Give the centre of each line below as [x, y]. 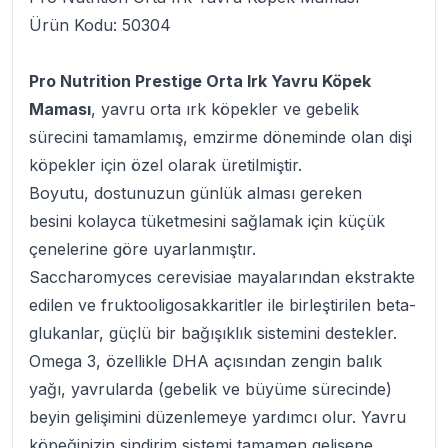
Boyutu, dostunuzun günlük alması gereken [195, 193]
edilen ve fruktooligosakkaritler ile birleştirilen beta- [222, 305]
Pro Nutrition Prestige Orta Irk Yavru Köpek [200, 81]
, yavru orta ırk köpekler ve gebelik [225, 109]
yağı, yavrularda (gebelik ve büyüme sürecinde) [210, 389]
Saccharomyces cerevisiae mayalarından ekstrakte [222, 277]
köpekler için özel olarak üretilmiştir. [165, 165]
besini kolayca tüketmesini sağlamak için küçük [207, 221]
